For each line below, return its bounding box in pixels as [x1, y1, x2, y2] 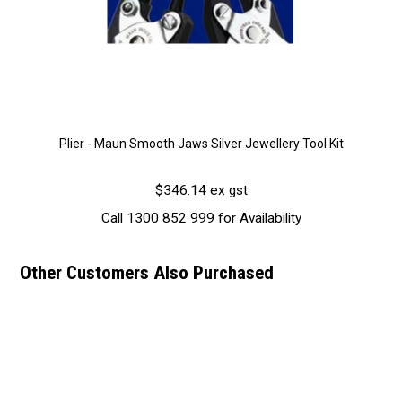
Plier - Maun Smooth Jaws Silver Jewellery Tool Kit [58, 135, 344, 151]
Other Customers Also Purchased [20, 261, 275, 284]
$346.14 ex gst [154, 181, 248, 198]
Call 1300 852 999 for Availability [100, 209, 301, 226]
